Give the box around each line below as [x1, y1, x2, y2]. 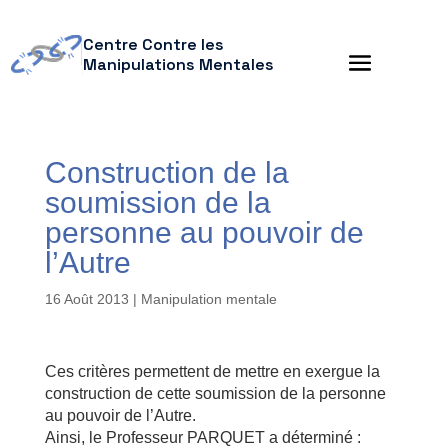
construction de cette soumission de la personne [44, 385, 386, 402]
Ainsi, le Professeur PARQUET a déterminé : [44, 429, 361, 446]
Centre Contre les [82, 34, 224, 55]
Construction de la [44, 156, 289, 189]
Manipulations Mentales [82, 54, 274, 75]
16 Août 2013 [44, 291, 129, 307]
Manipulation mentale [140, 291, 277, 307]
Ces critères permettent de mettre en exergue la [44, 363, 380, 380]
